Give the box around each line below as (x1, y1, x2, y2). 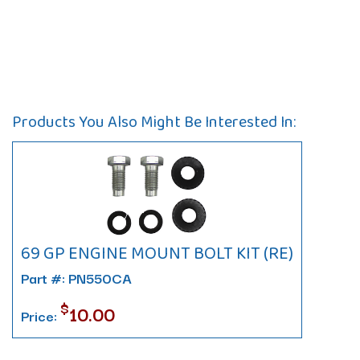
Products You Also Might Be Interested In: (12, 109, 296, 133)
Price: (21, 305, 60, 326)
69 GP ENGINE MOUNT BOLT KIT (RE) (21, 239, 293, 266)
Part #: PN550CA (21, 267, 132, 288)
